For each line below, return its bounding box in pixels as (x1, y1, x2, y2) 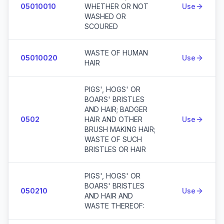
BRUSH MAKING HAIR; (84, 125, 155, 133)
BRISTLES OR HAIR (84, 145, 146, 153)
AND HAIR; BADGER (84, 105, 147, 113)
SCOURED (84, 22, 118, 30)
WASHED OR (84, 12, 126, 20)
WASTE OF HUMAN (84, 48, 148, 57)
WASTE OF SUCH (84, 135, 142, 143)
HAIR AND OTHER (84, 115, 142, 123)
